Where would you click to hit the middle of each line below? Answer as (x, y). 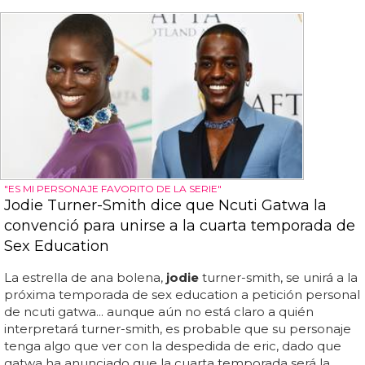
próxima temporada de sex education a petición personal (182, 294)
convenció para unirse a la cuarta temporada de (180, 225)
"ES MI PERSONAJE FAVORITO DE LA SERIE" (113, 188)
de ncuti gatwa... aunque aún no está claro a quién (159, 311)
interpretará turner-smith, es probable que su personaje (178, 328)
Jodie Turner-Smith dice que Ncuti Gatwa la (165, 205)
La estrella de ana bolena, (85, 277)
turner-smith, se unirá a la (278, 277)
